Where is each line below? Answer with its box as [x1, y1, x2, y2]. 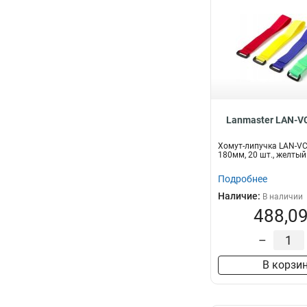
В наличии [262, 192, 303, 201]
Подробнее [218, 173, 267, 184]
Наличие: [218, 191, 262, 201]
